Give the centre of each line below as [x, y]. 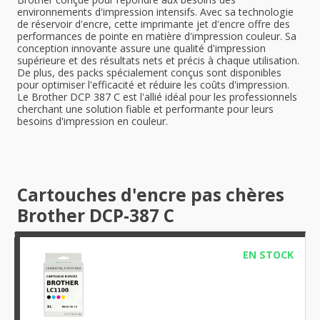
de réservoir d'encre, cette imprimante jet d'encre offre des [154, 24]
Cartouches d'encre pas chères [151, 195]
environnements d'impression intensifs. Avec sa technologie [155, 12]
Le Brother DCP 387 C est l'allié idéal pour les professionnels [157, 97]
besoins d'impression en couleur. [92, 121]
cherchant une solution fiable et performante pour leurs [145, 109]
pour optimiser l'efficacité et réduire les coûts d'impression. [153, 85]
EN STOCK [268, 255]
